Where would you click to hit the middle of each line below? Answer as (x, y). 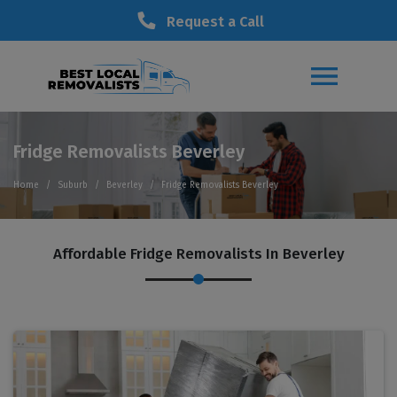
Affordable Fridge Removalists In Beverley (198, 254)
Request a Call (215, 22)
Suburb (73, 185)
